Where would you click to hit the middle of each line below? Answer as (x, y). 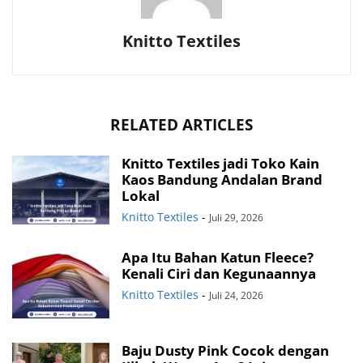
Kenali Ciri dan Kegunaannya (219, 273)
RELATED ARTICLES (181, 124)
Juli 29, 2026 (236, 217)
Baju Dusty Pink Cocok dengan (225, 350)
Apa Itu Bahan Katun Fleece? (218, 257)
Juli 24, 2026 (236, 295)
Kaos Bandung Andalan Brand (222, 179)
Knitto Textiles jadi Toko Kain (220, 163)
